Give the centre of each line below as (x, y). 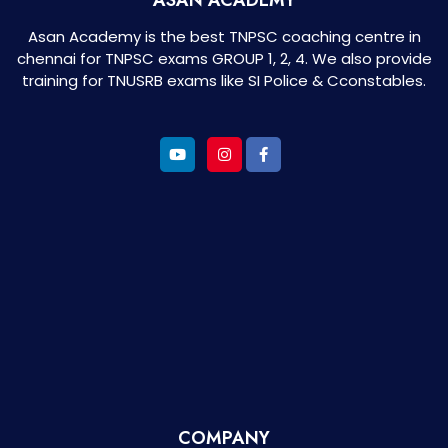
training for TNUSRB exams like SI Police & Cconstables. (224, 80)
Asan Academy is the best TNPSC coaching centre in (224, 36)
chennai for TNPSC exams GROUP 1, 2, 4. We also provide (224, 58)
